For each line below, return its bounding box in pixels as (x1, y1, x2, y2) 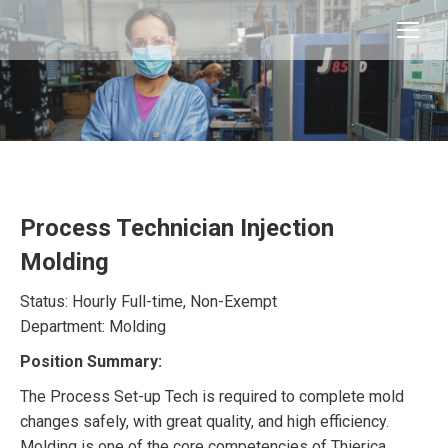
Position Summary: (20, 352, 162, 371)
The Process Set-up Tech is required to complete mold (20, 387, 404, 406)
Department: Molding (20, 317, 166, 336)
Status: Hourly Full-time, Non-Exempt (20, 292, 277, 311)
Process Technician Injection (20, 214, 334, 242)
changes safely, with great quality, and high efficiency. (20, 412, 389, 431)
